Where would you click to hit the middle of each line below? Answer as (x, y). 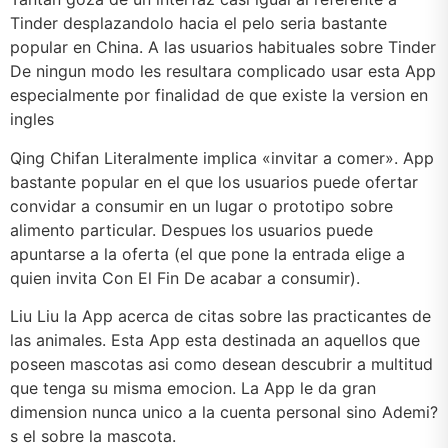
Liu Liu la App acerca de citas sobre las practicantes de (220, 316)
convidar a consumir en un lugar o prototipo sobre (201, 205)
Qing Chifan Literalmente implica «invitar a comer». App (222, 157)
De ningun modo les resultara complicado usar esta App (223, 71)
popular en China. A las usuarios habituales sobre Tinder (223, 47)
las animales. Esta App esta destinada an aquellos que (215, 340)
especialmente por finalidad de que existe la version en (219, 95)
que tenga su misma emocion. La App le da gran (193, 388)
